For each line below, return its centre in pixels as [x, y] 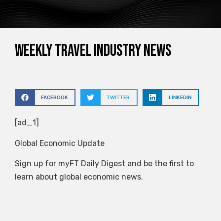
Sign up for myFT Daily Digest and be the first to [104, 163]
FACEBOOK [54, 97]
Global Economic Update [60, 143]
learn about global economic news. [79, 177]
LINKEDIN [180, 97]
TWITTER [118, 97]
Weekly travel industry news [93, 51]
